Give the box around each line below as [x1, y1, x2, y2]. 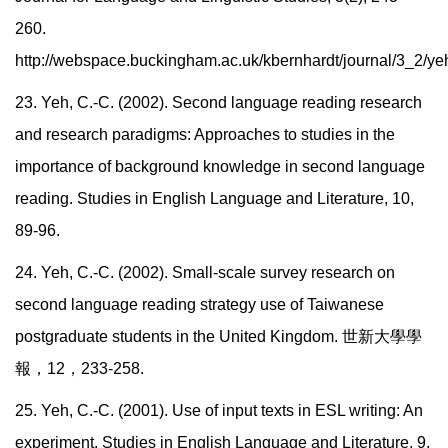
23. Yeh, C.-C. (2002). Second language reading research [15, 94, 422, 112]
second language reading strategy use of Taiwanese [15, 296, 384, 314]
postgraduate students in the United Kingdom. [15, 328, 342, 346]
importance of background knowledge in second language [15, 158, 425, 176]
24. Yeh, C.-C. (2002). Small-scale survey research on [15, 264, 395, 282]
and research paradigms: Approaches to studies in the [15, 126, 395, 144]
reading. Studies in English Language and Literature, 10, [15, 190, 414, 208]
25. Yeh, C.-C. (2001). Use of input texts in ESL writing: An [15, 402, 423, 420]
